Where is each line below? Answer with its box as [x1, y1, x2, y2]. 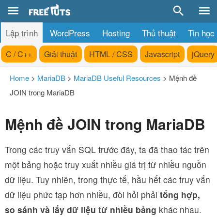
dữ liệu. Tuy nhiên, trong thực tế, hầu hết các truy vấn [5, 173, 210, 186]
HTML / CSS [89, 48, 133, 60]
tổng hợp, [160, 188, 200, 201]
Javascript [145, 48, 180, 60]
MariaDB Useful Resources [74, 73, 161, 83]
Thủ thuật [142, 27, 176, 39]
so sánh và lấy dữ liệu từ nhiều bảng [5, 203, 156, 216]
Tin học [188, 27, 215, 39]
